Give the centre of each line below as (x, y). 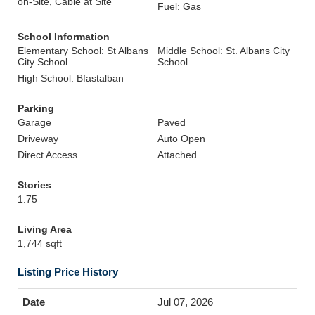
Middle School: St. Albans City (224, 51)
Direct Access (47, 155)
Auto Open (181, 139)
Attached (177, 155)
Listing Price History (68, 272)
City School (43, 62)
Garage (34, 122)
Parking (36, 108)
